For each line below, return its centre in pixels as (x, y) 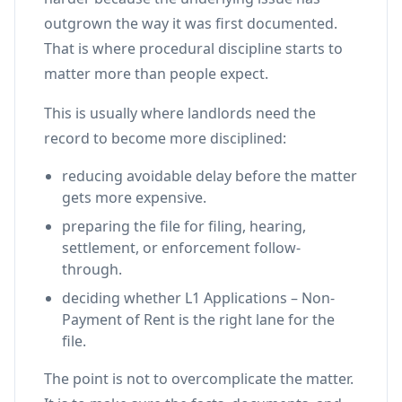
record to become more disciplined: (165, 138)
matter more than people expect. (156, 74)
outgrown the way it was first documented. (191, 23)
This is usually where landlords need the (180, 113)
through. (92, 269)
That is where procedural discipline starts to (193, 48)
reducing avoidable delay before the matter (210, 176)
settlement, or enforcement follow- (181, 248)
